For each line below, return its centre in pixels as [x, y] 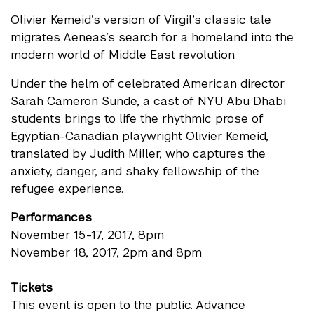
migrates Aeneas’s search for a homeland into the [152, 37]
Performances [51, 218]
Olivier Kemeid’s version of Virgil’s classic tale [141, 20]
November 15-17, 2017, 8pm [87, 235]
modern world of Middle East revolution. [123, 55]
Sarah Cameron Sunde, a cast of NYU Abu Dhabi [148, 101]
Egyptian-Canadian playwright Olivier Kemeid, [139, 136]
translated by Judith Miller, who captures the [138, 154]
